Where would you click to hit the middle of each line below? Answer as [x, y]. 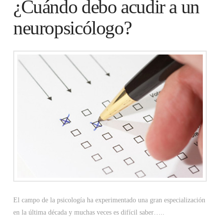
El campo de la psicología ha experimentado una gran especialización [109, 200]
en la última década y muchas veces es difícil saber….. [89, 213]
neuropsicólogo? [72, 28]
